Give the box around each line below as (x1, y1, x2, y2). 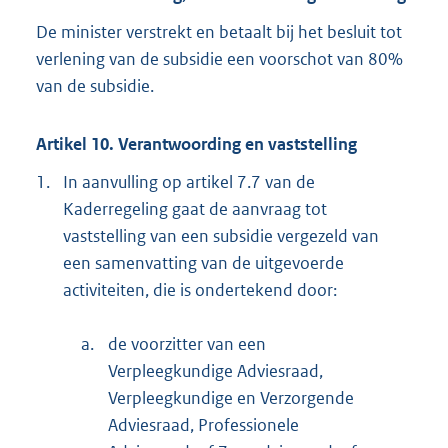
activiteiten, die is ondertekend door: (63, 278, 337, 301)
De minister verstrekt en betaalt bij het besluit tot (36, 20, 402, 43)
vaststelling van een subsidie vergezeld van (63, 224, 379, 247)
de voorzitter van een (108, 332, 266, 355)
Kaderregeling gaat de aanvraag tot (63, 197, 327, 220)
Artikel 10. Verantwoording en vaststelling (36, 133, 357, 156)
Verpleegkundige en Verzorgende (108, 386, 354, 409)
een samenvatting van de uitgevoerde (63, 251, 344, 274)
